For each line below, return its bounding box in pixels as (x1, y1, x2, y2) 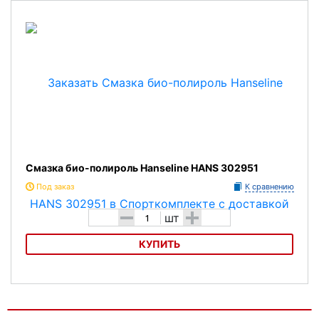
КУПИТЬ (139, 238, 180, 250)
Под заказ (36, 182, 74, 192)
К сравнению (245, 182, 294, 192)
